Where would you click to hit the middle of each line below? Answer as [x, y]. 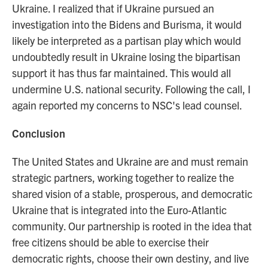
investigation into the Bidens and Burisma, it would [127, 24]
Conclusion [39, 133]
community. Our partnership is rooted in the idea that [132, 226]
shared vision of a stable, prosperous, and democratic [132, 194]
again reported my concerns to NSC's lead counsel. [127, 105]
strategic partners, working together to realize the [123, 177]
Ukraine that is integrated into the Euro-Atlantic [119, 210]
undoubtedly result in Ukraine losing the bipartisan [126, 57]
